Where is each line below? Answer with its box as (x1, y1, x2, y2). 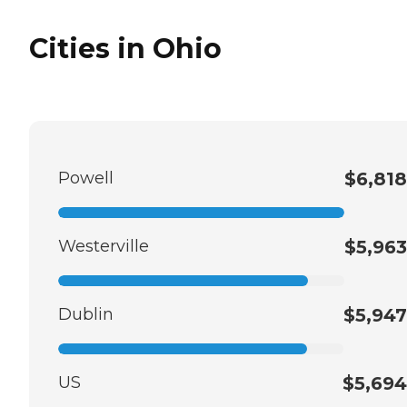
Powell (58, 167, 114, 188)
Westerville (58, 235, 149, 256)
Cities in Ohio (29, 31, 222, 65)
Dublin (58, 303, 114, 324)
